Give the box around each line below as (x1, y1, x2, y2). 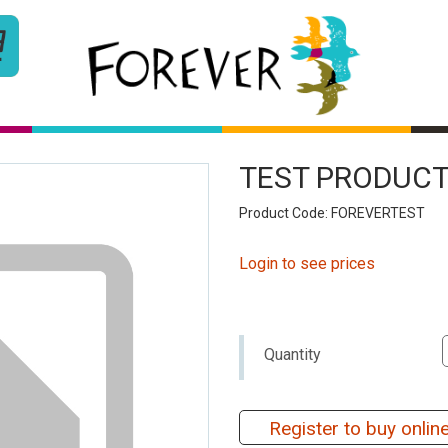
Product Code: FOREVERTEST (239, 204, 425, 221)
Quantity (264, 344, 321, 364)
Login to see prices (239, 253, 375, 273)
